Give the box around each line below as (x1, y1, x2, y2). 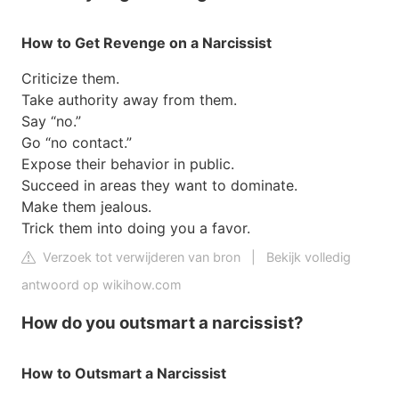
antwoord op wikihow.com (21, 277, 182, 293)
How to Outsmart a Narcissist (21, 364, 226, 382)
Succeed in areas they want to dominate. (21, 176, 297, 195)
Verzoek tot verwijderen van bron (39, 249, 240, 265)
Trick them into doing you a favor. (21, 219, 250, 238)
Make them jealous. (21, 198, 151, 216)
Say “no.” (21, 112, 81, 131)
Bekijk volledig (266, 249, 351, 265)
